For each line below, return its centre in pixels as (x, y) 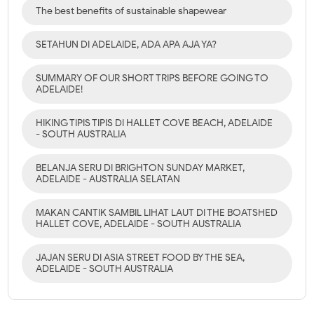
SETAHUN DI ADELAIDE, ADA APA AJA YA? (127, 44)
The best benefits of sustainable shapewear (131, 11)
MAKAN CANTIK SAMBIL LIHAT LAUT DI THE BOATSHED (157, 212)
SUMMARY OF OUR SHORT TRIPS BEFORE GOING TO (152, 78)
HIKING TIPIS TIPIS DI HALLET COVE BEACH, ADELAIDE (155, 123)
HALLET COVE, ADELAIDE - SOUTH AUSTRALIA (139, 224)
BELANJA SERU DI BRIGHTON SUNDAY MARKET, (141, 168)
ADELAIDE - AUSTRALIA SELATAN (108, 179)
